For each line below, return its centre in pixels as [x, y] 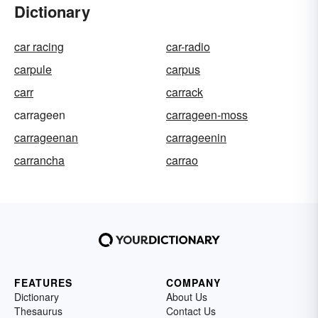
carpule [33, 69]
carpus [183, 69]
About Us [187, 296]
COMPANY [193, 282]
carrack [185, 92]
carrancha [39, 160]
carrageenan [46, 137]
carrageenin [196, 137]
